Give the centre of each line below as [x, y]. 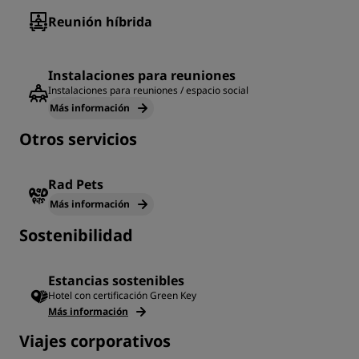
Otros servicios [78, 139]
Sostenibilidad [76, 235]
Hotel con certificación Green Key [122, 295]
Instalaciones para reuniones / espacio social [148, 90]
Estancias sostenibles [116, 280]
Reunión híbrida [100, 22]
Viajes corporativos [95, 341]
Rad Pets [76, 184]
